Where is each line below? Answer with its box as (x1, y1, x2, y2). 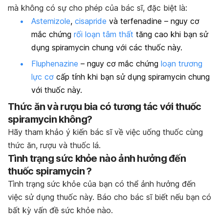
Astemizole (31, 16, 70, 26)
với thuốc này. (31, 85, 82, 95)
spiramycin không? (8, 113, 92, 125)
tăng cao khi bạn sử (133, 29, 208, 39)
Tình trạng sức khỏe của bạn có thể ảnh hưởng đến (8, 178, 196, 189)
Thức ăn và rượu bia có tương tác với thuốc (8, 100, 201, 112)
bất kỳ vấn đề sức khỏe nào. (8, 205, 113, 215)
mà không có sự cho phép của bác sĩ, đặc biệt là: (8, 2, 187, 13)
